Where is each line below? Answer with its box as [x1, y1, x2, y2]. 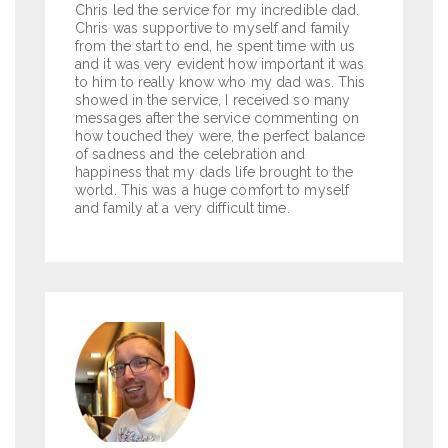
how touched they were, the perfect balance [75, 128, 366, 145]
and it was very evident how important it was [75, 56, 365, 73]
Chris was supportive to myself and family [75, 20, 351, 37]
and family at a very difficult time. [75, 200, 290, 217]
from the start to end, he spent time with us [75, 38, 356, 55]
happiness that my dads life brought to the [75, 164, 354, 181]
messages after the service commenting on [75, 110, 360, 127]
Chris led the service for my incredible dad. [75, 2, 360, 19]
